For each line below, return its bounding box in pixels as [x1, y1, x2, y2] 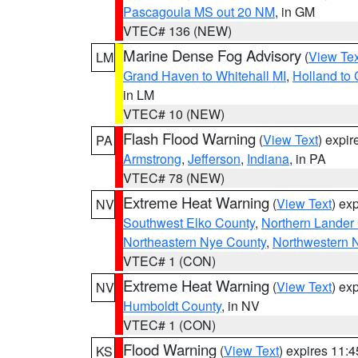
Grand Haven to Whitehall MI [123, 66, 286, 85]
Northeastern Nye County [123, 233, 266, 251]
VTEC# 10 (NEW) [123, 105, 225, 123]
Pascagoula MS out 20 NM [123, 2, 275, 21]
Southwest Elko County [123, 213, 255, 232]
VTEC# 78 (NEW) [123, 169, 225, 187]
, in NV [221, 296, 260, 315]
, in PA [289, 149, 326, 168]
